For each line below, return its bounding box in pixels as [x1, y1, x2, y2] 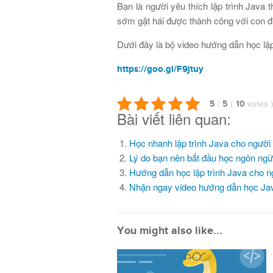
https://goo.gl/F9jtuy [117, 63, 204, 75]
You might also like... [117, 224, 222, 238]
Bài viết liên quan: [117, 108, 231, 129]
